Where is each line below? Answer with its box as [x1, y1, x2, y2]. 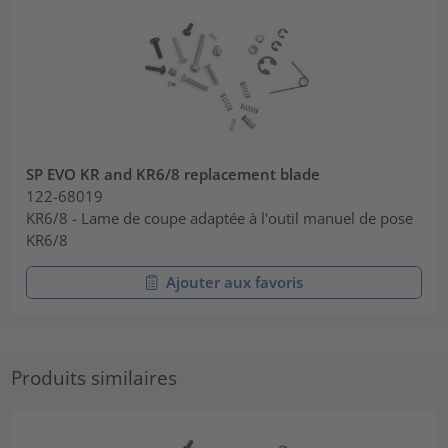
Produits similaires [11, 365, 178, 391]
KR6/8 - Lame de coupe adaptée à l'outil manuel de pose [26, 208, 414, 229]
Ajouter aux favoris [165, 272, 303, 293]
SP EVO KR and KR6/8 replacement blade [26, 164, 321, 185]
